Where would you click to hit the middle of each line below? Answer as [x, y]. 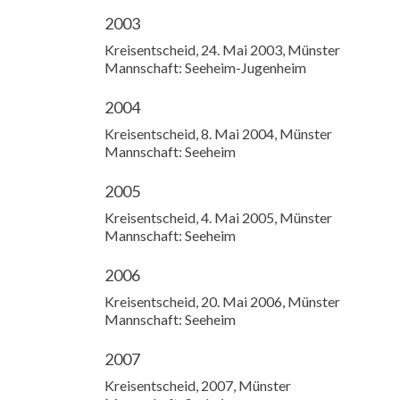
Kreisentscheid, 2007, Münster [198, 385]
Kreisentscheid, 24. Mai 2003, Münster [222, 50]
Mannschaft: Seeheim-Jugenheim [205, 67]
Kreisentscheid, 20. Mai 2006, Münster [222, 301]
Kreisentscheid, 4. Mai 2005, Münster [218, 217]
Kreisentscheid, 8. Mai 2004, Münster [218, 133]
